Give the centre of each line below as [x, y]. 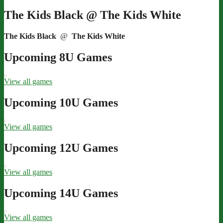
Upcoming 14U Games [61, 193]
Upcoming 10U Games [61, 103]
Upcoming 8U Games [58, 57]
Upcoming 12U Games [61, 148]
